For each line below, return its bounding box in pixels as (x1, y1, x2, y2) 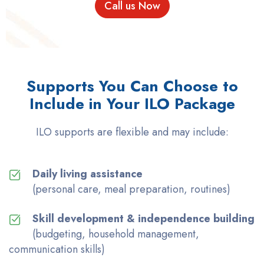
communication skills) (9, 241, 105, 257)
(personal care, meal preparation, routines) (32, 181, 230, 197)
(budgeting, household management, (32, 226, 199, 242)
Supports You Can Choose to (26, 74, 238, 97)
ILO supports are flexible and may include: (35, 124, 229, 140)
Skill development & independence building (32, 210, 255, 226)
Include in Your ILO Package (29, 92, 235, 115)
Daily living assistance (32, 166, 143, 181)
